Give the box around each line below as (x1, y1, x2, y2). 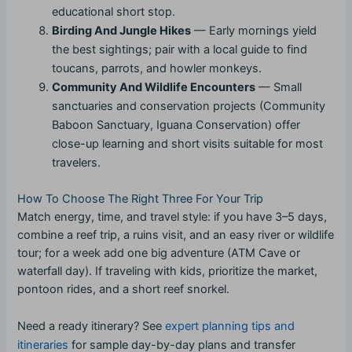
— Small (255, 79, 302, 94)
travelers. (52, 155, 101, 170)
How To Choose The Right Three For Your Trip (17, 191, 264, 206)
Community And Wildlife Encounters (52, 79, 256, 94)
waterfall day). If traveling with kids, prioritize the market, (17, 263, 318, 278)
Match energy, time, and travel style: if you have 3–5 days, (17, 209, 328, 224)
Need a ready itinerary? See (17, 318, 166, 333)
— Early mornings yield (191, 23, 317, 38)
